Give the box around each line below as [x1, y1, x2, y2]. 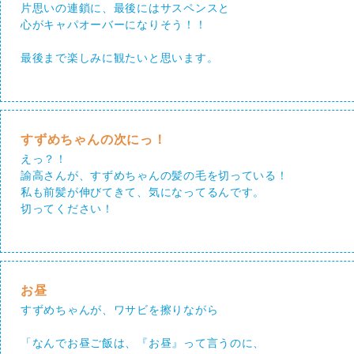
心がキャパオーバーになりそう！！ [21, 18, 207, 31]
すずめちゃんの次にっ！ [21, 133, 167, 146]
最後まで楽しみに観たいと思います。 [21, 51, 219, 64]
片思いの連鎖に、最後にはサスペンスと [21, 2, 230, 14]
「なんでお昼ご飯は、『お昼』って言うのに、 [21, 337, 265, 349]
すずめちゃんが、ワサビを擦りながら [21, 303, 219, 316]
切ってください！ [21, 202, 114, 215]
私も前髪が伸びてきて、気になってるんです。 [21, 186, 265, 198]
